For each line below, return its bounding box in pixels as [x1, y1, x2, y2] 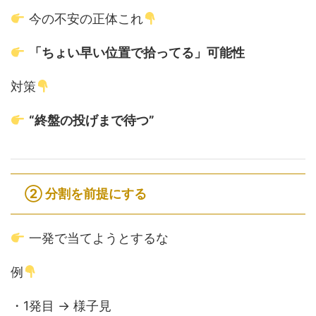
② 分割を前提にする [25, 186, 147, 201]
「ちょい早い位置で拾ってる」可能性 [28, 45, 245, 60]
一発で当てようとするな [25, 231, 169, 245]
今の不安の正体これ [25, 11, 143, 26]
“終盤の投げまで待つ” [28, 113, 154, 128]
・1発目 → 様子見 [11, 298, 111, 313]
